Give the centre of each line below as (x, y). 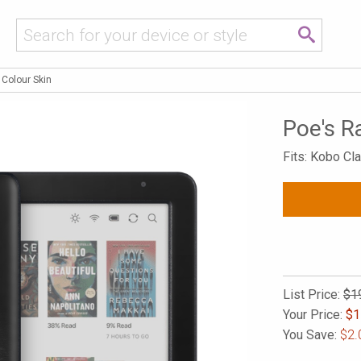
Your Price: (314, 315)
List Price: (313, 295)
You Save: (311, 335)
